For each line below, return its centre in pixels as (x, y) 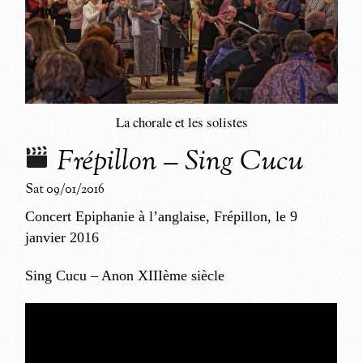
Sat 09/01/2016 (65, 189)
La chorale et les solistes (181, 122)
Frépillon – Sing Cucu (180, 162)
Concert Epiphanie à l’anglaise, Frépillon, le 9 (162, 216)
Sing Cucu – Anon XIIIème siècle (125, 275)
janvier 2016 (62, 237)
